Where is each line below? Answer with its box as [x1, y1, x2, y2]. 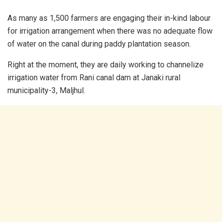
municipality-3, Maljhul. [7, 85, 85, 95]
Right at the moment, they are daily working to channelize [7, 59, 204, 69]
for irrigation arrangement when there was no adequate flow [7, 26, 213, 36]
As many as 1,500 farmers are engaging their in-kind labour [7, 13, 211, 23]
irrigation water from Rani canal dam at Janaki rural [7, 72, 180, 82]
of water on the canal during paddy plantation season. [7, 39, 191, 49]
